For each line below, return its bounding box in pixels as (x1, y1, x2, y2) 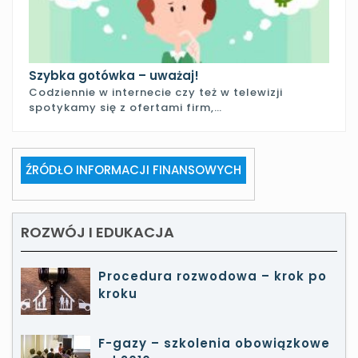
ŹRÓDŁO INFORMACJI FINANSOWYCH (26, 161, 241, 178)
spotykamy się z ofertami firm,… (29, 99, 222, 115)
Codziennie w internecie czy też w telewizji (29, 84, 283, 100)
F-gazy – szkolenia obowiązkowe (98, 334, 330, 352)
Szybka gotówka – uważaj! (29, 66, 199, 84)
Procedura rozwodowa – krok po (98, 267, 327, 284)
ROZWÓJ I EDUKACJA (21, 221, 174, 242)
